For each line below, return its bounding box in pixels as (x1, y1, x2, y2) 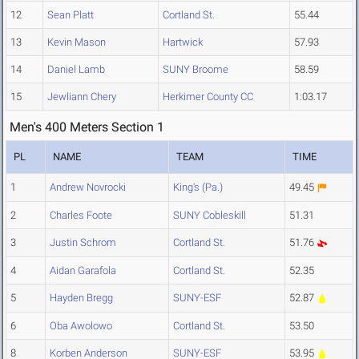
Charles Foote (50, 209, 112, 222)
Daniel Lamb (47, 63, 105, 76)
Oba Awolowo (50, 320, 112, 333)
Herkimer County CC (163, 91, 253, 103)
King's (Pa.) (173, 181, 223, 194)
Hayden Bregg (50, 292, 113, 305)
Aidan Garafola (50, 264, 116, 277)
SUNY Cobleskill (173, 209, 246, 222)
